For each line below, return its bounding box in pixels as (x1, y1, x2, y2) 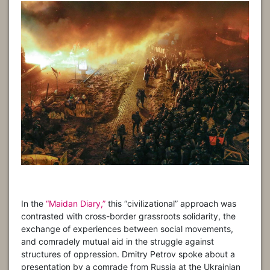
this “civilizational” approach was (105, 198, 236, 209)
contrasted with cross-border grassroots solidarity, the (21, 211, 236, 222)
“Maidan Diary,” (46, 198, 105, 209)
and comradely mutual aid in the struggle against (21, 236, 214, 247)
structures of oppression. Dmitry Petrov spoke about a (21, 249, 235, 260)
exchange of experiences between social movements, (21, 224, 233, 234)
